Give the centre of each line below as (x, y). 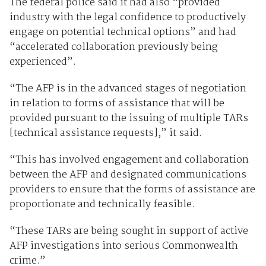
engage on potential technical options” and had (123, 32)
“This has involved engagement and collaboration (129, 160)
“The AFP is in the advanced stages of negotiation (128, 88)
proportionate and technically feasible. (102, 204)
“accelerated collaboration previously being (113, 47)
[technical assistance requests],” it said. (105, 133)
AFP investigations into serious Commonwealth (123, 246)
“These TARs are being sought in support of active (129, 231)
